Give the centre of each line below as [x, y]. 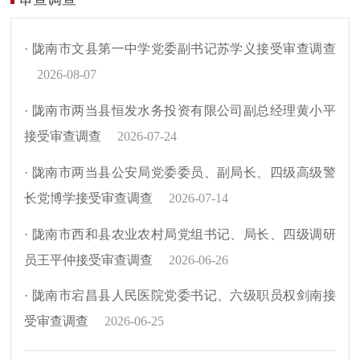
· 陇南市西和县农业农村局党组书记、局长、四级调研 [180, 234]
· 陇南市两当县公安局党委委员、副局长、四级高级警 [180, 172]
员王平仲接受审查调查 [89, 260]
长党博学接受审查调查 [89, 198]
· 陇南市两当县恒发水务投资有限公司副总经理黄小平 [180, 110]
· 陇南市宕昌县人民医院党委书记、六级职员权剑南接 [180, 296]
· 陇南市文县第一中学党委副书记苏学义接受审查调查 [180, 49]
